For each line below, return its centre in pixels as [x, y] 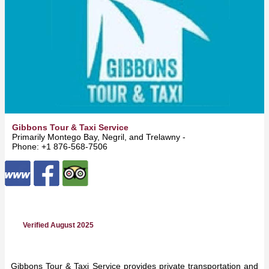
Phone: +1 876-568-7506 [60, 146]
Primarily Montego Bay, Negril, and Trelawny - [100, 137]
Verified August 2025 [58, 225]
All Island [207, 137]
